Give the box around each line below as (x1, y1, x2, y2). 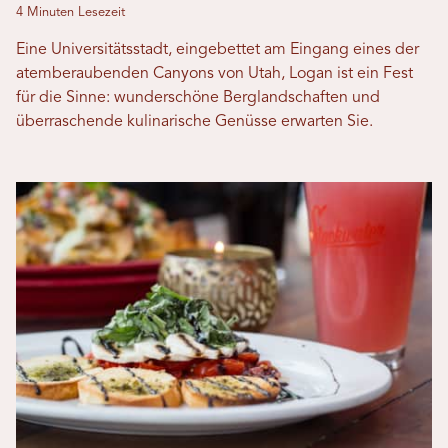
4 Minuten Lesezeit (16, 6, 125, 20)
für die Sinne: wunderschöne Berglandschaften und (16, 90, 380, 107)
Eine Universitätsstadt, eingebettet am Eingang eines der (16, 42, 419, 59)
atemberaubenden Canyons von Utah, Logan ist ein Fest (16, 66, 413, 83)
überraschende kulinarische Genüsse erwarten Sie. (16, 114, 373, 131)
